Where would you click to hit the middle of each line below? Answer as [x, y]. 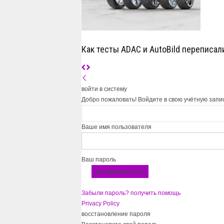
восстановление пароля [116, 214]
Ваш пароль [98, 159]
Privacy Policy [100, 203]
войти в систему [104, 89]
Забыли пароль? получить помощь [131, 193]
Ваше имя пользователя [116, 127]
